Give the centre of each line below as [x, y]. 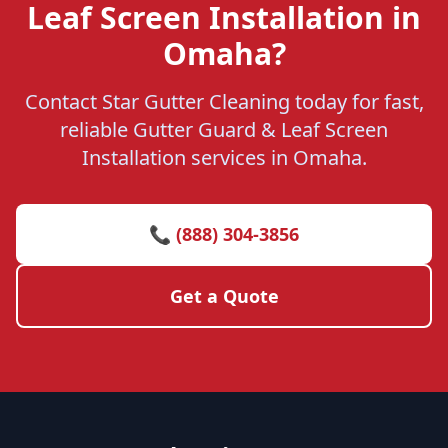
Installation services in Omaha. [224, 157]
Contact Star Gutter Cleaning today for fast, [224, 101]
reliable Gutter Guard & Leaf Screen [224, 129]
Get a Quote [224, 296]
